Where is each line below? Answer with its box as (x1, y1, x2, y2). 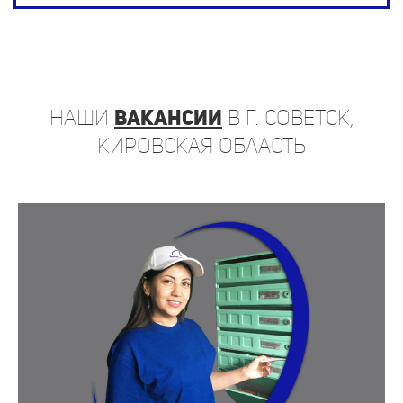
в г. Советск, (222, 105, 354, 130)
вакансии (114, 105, 222, 130)
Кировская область (97, 133, 306, 158)
